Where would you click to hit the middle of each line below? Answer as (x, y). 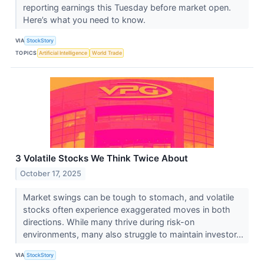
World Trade (107, 53)
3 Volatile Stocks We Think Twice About (102, 158)
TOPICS (26, 53)
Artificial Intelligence (63, 53)
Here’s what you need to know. (85, 19)
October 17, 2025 (51, 173)
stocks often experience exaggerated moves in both (126, 209)
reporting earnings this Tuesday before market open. (127, 7)
